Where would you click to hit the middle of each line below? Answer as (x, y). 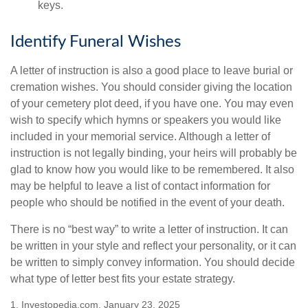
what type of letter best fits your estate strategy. (123, 279)
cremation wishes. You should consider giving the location (151, 87)
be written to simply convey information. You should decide (153, 263)
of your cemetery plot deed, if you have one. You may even (152, 104)
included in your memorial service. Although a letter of (140, 137)
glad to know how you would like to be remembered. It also (152, 170)
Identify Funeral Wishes (96, 42)
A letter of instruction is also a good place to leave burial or (152, 71)
